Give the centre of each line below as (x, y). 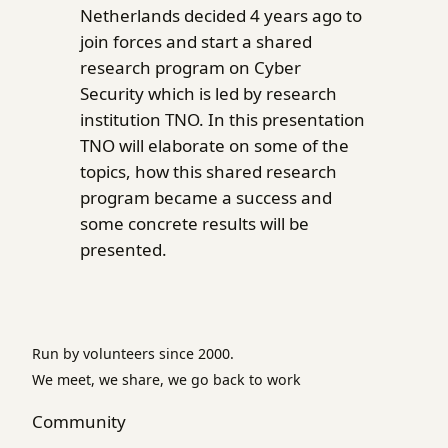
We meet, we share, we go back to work (166, 380)
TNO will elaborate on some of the (214, 146)
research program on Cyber (190, 68)
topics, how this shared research (208, 172)
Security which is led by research (208, 94)
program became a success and (206, 198)
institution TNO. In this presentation (222, 120)
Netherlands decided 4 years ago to (221, 16)
